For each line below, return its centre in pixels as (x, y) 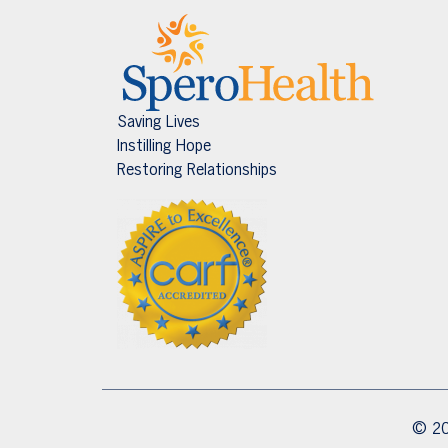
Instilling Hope (164, 146)
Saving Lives (158, 122)
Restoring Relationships (197, 170)
